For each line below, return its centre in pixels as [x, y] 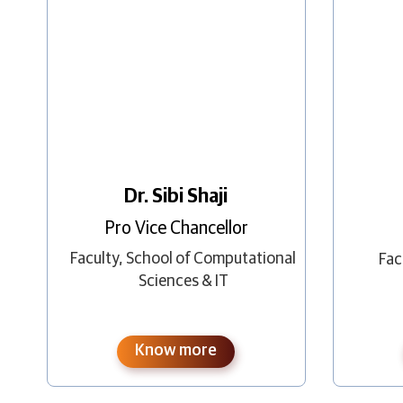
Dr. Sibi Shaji [176, 197]
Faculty [95, 260]
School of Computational [211, 260]
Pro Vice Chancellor [176, 229]
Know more [176, 350]
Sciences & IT [183, 282]
